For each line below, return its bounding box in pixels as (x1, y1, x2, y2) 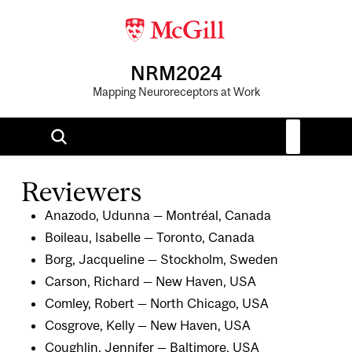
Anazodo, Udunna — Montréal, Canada (45, 207, 271, 223)
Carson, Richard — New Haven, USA (45, 273, 256, 289)
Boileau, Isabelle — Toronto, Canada (45, 229, 255, 245)
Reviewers (21, 176, 142, 207)
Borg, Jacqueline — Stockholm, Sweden (45, 251, 278, 267)
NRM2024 (130, 60, 222, 84)
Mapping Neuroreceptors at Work (92, 84, 260, 98)
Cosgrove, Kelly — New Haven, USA (45, 317, 251, 333)
